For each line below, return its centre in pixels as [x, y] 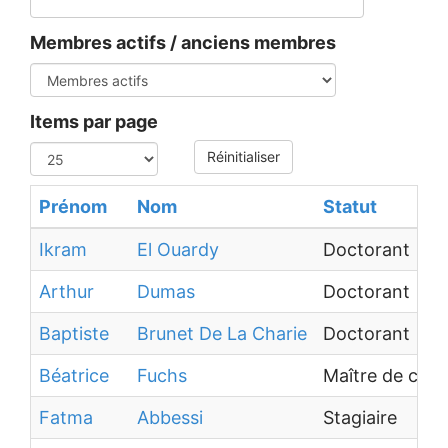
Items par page [94, 121]
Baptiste [74, 333]
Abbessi [170, 417]
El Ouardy [178, 249]
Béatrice [74, 375]
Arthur [66, 291]
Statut [350, 206]
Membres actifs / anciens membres [183, 42]
